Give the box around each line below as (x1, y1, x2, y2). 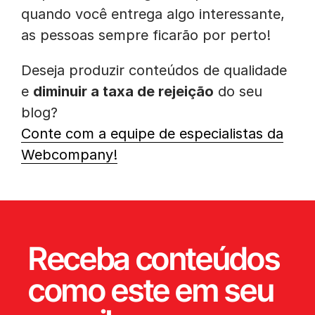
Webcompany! (21, 146, 117, 163)
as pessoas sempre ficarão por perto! (21, 27, 271, 44)
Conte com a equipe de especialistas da (21, 125, 283, 142)
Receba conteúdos (28, 239, 280, 278)
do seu (214, 83, 262, 100)
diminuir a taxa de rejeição (33, 83, 214, 100)
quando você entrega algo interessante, (21, 6, 285, 22)
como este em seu (28, 271, 274, 309)
